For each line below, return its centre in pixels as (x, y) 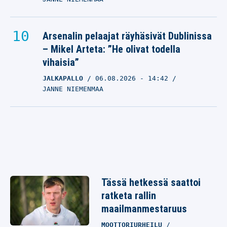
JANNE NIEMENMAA (73, 89)
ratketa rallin (129, 196)
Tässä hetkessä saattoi (151, 182)
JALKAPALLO (63, 78)
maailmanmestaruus (144, 209)
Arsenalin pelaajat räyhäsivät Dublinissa (127, 36)
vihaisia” (61, 62)
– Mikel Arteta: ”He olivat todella (111, 49)
